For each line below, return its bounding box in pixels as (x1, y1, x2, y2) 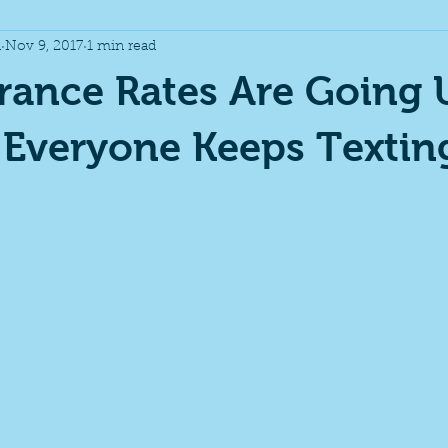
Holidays (111, 42, 169, 57)
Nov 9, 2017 (5, 39, 83, 54)
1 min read (87, 39, 156, 54)
